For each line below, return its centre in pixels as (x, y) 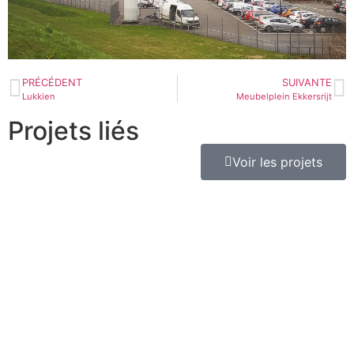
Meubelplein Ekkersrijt (284, 97)
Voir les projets (277, 162)
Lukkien (39, 97)
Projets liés (73, 131)
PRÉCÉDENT (52, 83)
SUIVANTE (307, 83)
